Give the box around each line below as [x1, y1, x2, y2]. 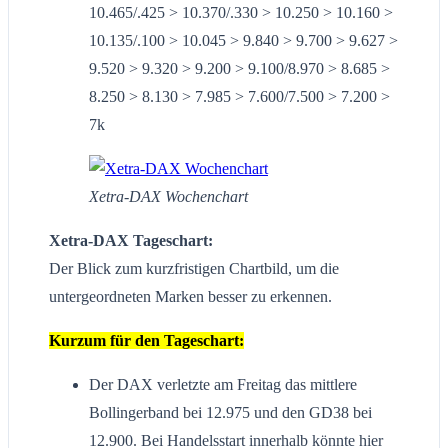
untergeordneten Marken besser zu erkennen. [49, 288, 332, 306]
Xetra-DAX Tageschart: [49, 232, 213, 250]
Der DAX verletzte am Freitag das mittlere [89, 376, 357, 394]
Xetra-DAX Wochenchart [89, 188, 248, 206]
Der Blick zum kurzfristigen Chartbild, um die [49, 260, 339, 278]
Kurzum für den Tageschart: [49, 332, 244, 350]
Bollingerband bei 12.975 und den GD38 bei [89, 404, 372, 422]
